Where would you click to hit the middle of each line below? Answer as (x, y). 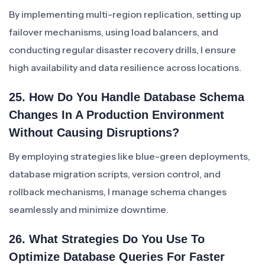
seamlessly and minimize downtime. (89, 209)
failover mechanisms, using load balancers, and (114, 32)
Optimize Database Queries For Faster (117, 257)
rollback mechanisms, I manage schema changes (118, 192)
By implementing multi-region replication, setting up (125, 14)
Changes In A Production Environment (117, 115)
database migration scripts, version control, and (115, 174)
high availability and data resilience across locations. (125, 67)
